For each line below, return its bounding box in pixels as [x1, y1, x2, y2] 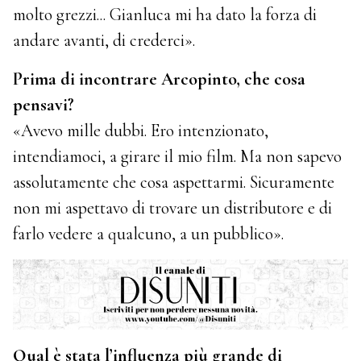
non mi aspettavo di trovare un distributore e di [13, 197, 333, 218]
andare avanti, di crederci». [13, 29, 196, 51]
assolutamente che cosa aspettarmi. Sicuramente [13, 171, 335, 193]
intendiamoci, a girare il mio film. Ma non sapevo [13, 145, 342, 167]
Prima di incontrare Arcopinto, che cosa [13, 68, 306, 89]
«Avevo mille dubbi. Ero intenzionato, [13, 119, 269, 141]
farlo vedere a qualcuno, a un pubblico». [13, 222, 284, 244]
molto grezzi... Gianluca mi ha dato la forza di [13, 3, 317, 25]
